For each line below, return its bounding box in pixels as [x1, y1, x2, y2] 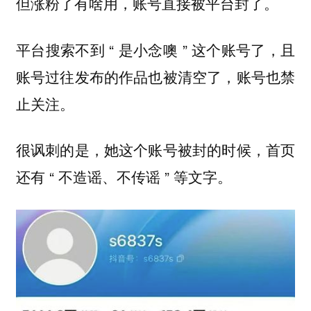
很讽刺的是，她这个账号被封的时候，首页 [15, 139, 296, 160]
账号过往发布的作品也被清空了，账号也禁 [15, 65, 296, 87]
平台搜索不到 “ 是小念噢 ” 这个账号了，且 [15, 38, 296, 60]
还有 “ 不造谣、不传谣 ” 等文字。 [15, 166, 232, 187]
